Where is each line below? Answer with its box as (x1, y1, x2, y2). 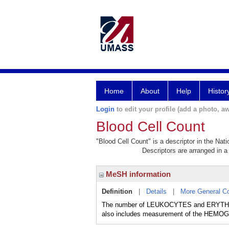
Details (146, 188, 167, 195)
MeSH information (104, 170, 171, 178)
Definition (102, 188, 132, 195)
